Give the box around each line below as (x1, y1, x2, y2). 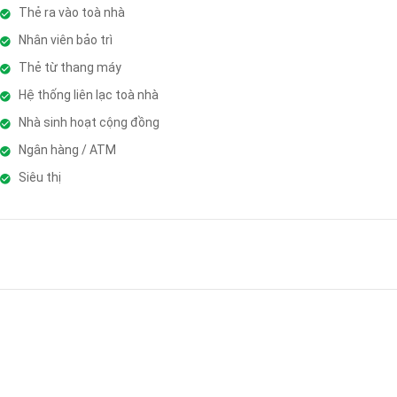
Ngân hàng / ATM (18, 142, 116, 157)
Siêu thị (18, 169, 61, 184)
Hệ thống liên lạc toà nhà (18, 87, 159, 102)
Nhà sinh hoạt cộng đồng (18, 114, 160, 129)
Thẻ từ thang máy (18, 59, 121, 74)
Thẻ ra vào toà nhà (18, 4, 125, 19)
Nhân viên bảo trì (18, 32, 113, 47)
